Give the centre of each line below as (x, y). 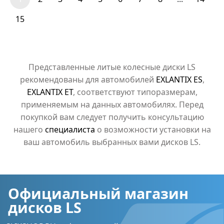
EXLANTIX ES (179, 79)
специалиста (70, 129)
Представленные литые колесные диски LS (112, 67)
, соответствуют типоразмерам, (135, 92)
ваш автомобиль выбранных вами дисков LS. (112, 142)
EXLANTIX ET (50, 92)
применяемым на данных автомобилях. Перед (112, 104)
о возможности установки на (153, 129)
